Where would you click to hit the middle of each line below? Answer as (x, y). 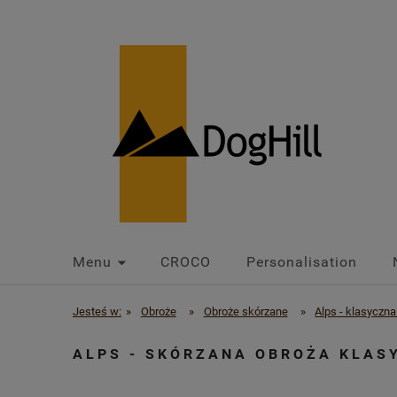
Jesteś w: (97, 311)
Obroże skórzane (245, 311)
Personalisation (302, 262)
